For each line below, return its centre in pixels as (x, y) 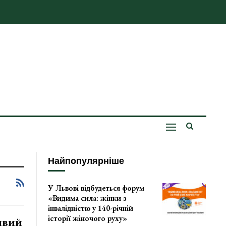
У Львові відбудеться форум (96, 188)
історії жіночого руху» (88, 218)
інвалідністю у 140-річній (91, 208)
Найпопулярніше (86, 161)
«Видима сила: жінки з (88, 198)
